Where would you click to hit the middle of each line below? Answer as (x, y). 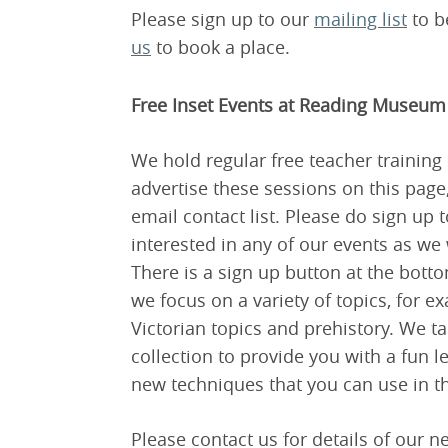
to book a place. (223, 46)
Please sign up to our (222, 18)
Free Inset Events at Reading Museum (288, 104)
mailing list (360, 18)
